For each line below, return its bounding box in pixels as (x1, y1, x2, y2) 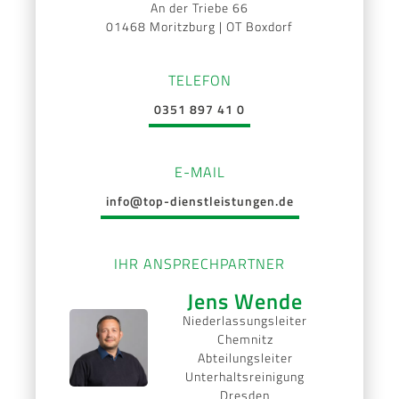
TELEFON (167, 69, 232, 91)
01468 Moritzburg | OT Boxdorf (106, 16, 293, 36)
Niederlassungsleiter (183, 310, 308, 330)
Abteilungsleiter (197, 347, 293, 367)
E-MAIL (174, 160, 225, 183)
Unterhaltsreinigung (185, 366, 305, 386)
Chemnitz (216, 329, 273, 348)
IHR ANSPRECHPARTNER (114, 252, 285, 274)
